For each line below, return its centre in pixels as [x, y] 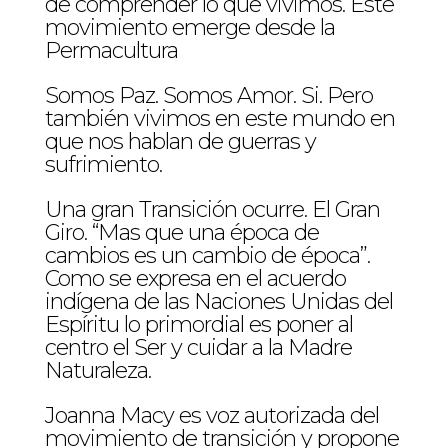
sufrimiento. [103, 164]
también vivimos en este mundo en [219, 118]
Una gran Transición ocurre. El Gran [212, 209]
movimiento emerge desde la [189, 27]
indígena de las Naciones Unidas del [218, 301]
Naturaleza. [97, 370]
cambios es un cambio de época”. [207, 255]
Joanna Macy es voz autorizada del [211, 415]
